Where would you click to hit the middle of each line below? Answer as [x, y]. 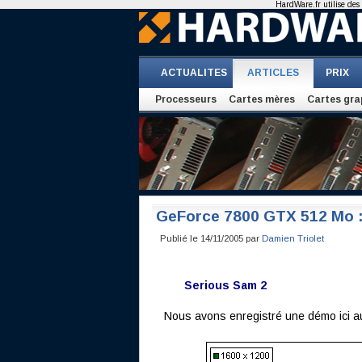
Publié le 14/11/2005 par [210, 238]
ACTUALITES [194, 73]
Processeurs [185, 99]
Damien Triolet [293, 238]
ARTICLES [273, 73]
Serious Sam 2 [225, 285]
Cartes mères [261, 99]
